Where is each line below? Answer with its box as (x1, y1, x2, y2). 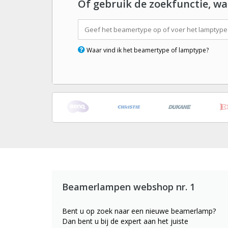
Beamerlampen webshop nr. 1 (62, 181, 195, 193)
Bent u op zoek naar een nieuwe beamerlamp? (62, 206, 216, 216)
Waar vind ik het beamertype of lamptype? (87, 46, 209, 54)
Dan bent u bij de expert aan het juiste (62, 216, 188, 226)
